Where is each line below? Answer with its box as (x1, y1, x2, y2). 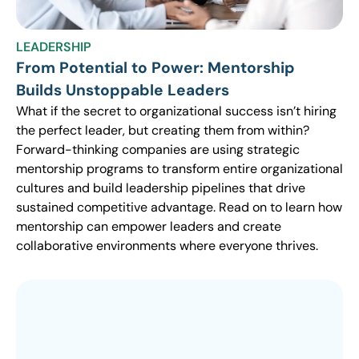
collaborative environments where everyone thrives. (16, 237, 318, 254)
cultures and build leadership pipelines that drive (16, 179, 305, 196)
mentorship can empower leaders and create (16, 218, 281, 235)
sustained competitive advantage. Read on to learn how (16, 199, 342, 216)
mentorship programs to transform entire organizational (16, 160, 343, 177)
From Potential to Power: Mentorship (16, 58, 295, 78)
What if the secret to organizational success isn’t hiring (16, 103, 337, 119)
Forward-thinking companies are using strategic (16, 141, 300, 158)
